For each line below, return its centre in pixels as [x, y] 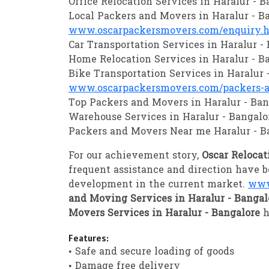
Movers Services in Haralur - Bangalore [166, 214]
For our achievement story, [135, 156]
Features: [89, 238]
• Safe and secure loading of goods [151, 252]
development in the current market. [158, 185]
